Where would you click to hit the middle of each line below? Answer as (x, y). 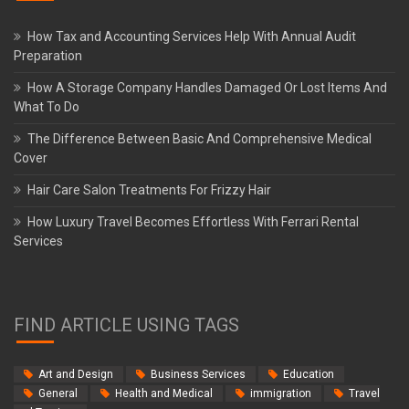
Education (309, 374)
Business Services (198, 374)
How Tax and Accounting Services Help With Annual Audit (192, 36)
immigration (281, 393)
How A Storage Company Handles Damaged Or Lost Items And (207, 87)
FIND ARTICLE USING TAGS (126, 325)
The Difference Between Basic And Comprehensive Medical (199, 138)
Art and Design (76, 374)
